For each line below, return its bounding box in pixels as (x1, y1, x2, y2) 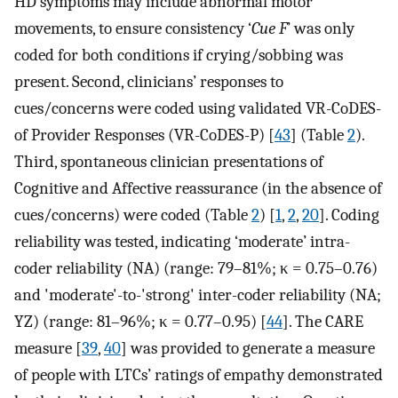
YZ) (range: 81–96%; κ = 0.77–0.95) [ (14, 312, 267, 332)
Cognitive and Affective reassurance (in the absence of (14, 179, 382, 199)
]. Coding (319, 205, 379, 226)
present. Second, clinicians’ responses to (14, 72, 283, 92)
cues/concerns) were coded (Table (14, 205, 251, 226)
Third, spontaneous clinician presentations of (14, 152, 323, 172)
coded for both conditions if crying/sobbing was (14, 45, 343, 66)
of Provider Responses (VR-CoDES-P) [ (14, 125, 275, 146)
